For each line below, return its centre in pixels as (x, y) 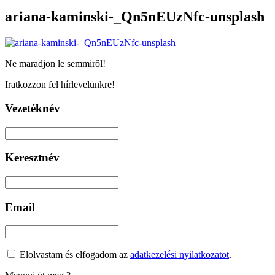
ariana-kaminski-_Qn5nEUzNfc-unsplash (135, 17)
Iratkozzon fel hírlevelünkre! (60, 85)
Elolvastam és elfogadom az (74, 255)
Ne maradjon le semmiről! (55, 64)
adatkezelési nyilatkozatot (180, 255)
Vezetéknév (33, 108)
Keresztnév (32, 158)
